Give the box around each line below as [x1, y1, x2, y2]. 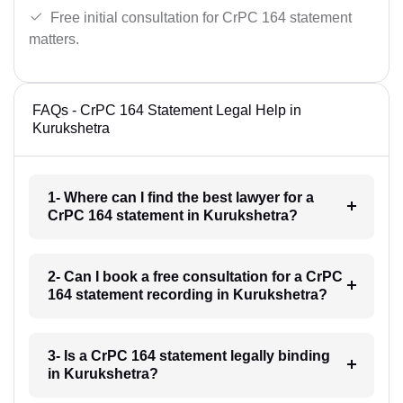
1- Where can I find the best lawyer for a [47, 190, 314, 206]
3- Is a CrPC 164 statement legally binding [47, 348, 330, 364]
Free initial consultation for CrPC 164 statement [50, 10, 352, 26]
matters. [29, 31, 79, 48]
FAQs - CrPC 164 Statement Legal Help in [32, 103, 301, 119]
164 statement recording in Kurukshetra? [47, 287, 327, 303]
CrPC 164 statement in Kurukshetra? [47, 208, 298, 224]
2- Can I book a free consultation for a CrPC [47, 269, 343, 285]
